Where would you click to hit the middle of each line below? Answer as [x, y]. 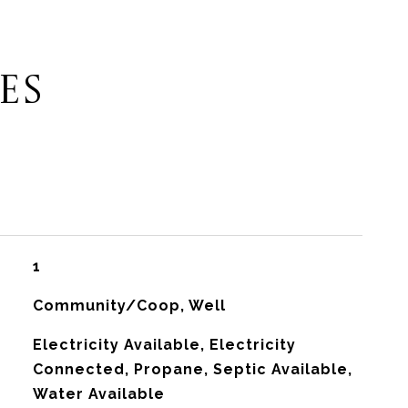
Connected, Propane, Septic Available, [192, 369]
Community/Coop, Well [129, 306]
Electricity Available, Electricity [164, 345]
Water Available [98, 394]
